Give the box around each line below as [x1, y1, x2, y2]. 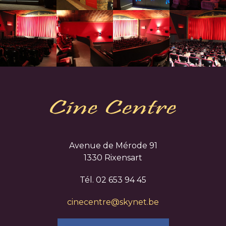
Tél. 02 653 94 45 [80, 175, 146, 185]
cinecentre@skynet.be [67, 197, 159, 207]
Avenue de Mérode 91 [69, 140, 157, 150]
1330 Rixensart [84, 152, 142, 162]
